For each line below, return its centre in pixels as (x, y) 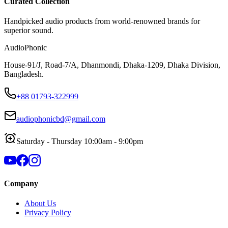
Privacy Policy (48, 213)
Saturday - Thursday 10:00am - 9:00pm (80, 141)
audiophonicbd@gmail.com (61, 119)
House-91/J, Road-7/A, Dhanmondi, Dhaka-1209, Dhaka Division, (112, 65)
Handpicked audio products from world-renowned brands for (102, 21)
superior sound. (29, 30)
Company (21, 184)
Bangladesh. (24, 74)
